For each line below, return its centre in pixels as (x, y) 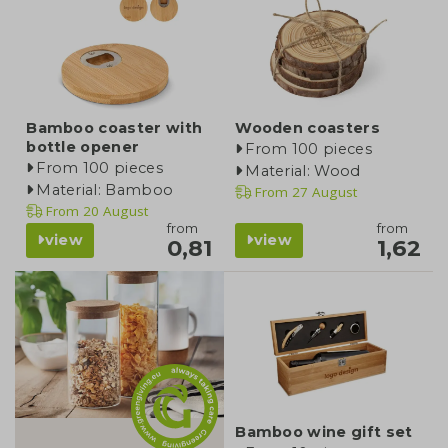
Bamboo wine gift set (324, 431)
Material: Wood (303, 171)
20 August (114, 211)
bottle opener (83, 147)
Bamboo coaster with (114, 128)
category (83, 304)
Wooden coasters (307, 128)
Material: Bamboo (105, 190)
